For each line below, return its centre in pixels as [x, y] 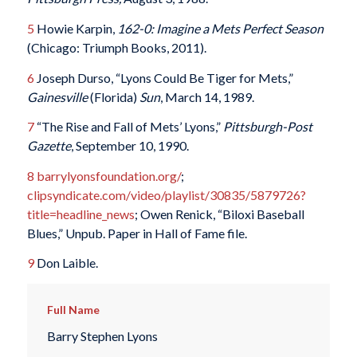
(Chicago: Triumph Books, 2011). [116, 47]
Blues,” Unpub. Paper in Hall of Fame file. [137, 233]
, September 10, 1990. [129, 146]
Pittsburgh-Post [267, 127]
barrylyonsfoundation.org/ [107, 175]
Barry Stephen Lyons [102, 335]
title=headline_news [80, 214]
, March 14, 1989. [207, 96]
